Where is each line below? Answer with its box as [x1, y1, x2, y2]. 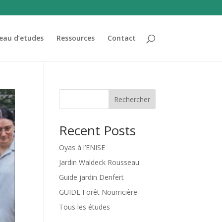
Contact [107, 33, 136, 43]
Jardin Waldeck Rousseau [59, 158, 140, 167]
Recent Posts [59, 121, 136, 139]
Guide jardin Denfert [59, 172, 124, 182]
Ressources [56, 33, 95, 43]
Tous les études [59, 202, 111, 212]
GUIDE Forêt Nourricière [59, 187, 138, 197]
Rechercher [113, 94, 150, 104]
